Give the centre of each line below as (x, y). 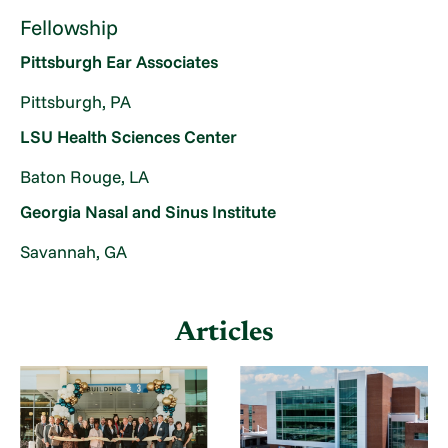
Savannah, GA (74, 251)
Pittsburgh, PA (76, 101)
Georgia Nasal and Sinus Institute (148, 211)
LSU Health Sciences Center (129, 137)
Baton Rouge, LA (85, 176)
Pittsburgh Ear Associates (119, 62)
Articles (224, 333)
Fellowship (69, 27)
